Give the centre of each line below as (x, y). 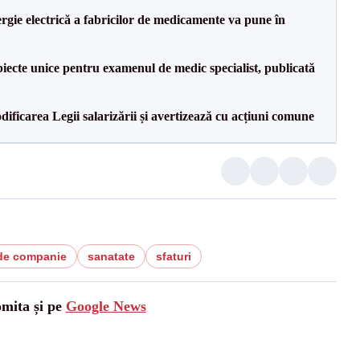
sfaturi (173, 256)
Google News (106, 306)
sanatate (111, 256)
